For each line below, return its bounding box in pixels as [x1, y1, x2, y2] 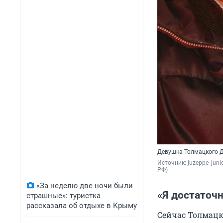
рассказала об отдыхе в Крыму [26, 201, 137, 210]
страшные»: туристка [26, 191, 101, 200]
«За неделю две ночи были [36, 181, 133, 190]
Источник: [157, 159, 188, 167]
